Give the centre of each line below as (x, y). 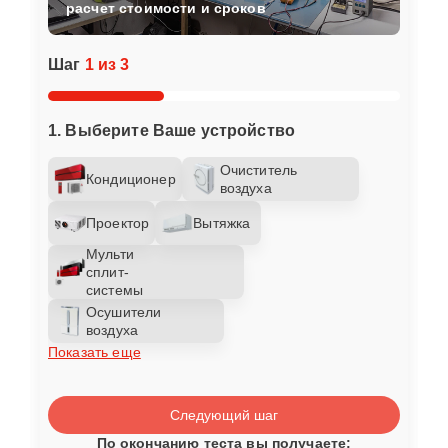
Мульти (110, 253)
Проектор (118, 222)
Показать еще (94, 351)
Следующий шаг (224, 414)
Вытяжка (222, 222)
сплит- (107, 271)
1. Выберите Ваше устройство (172, 130)
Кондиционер (131, 178)
